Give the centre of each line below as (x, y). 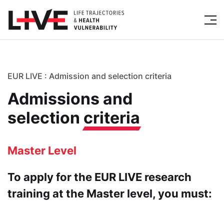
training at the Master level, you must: (110, 193)
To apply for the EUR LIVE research (99, 177)
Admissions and (70, 99)
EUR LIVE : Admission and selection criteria (89, 76)
